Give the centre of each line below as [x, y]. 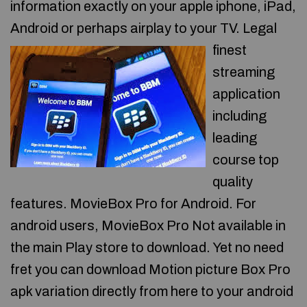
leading [235, 138]
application [246, 94]
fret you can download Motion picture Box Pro [150, 269]
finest [230, 50]
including [240, 116]
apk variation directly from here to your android [152, 291]
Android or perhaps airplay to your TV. [125, 28]
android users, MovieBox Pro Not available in [148, 225]
